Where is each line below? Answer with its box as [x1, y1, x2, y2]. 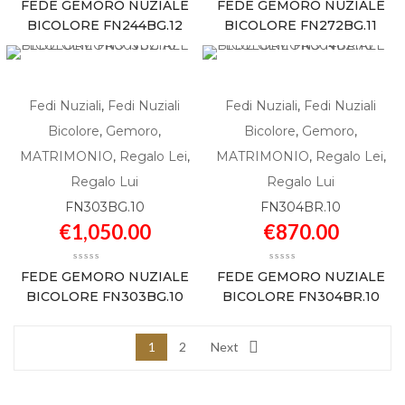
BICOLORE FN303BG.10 [25, 287, 184, 305]
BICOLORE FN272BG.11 [224, 17, 377, 33]
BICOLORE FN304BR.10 [221, 287, 380, 305]
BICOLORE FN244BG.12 [26, 17, 183, 33]
